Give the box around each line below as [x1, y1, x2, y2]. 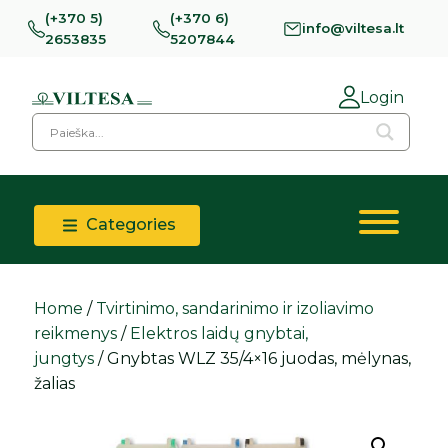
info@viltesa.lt [302, 20, 404, 37]
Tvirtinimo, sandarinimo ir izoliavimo [96, 299, 375, 319]
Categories [82, 215, 177, 235]
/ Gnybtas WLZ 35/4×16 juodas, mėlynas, [94, 349, 412, 369]
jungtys [34, 349, 95, 369]
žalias [34, 374, 76, 394]
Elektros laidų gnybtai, [130, 324, 309, 344]
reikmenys [34, 324, 118, 344]
